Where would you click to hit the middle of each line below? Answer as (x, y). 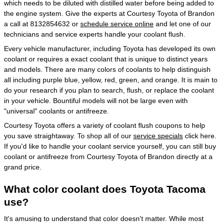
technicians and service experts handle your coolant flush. (95, 34)
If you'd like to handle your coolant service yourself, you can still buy (110, 146)
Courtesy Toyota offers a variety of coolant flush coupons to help (105, 125)
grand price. (23, 167)
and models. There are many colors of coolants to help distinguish (107, 69)
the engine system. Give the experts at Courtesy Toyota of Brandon (109, 13)
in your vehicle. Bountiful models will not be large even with (96, 100)
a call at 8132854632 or (42, 24)
